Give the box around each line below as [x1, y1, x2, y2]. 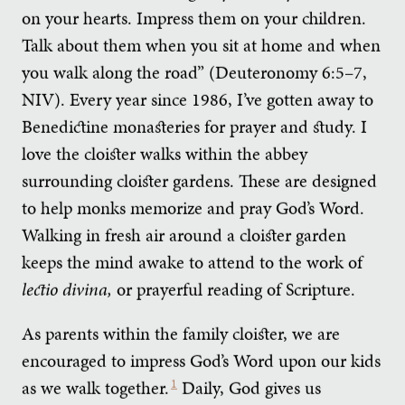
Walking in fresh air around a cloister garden [22, 221, 346, 248]
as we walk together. [22, 374, 169, 400]
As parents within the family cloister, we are [22, 320, 340, 346]
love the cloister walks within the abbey [22, 140, 307, 166]
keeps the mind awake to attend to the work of [22, 249, 363, 275]
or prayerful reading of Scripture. [117, 276, 355, 302]
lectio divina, [22, 276, 117, 302]
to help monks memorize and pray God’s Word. [22, 194, 364, 221]
